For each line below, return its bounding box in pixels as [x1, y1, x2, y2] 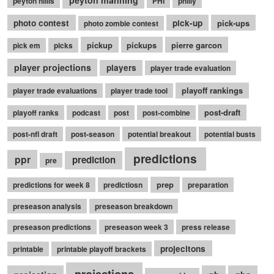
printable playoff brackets [57, 243, 146, 254]
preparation [187, 179, 228, 191]
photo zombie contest [83, 17, 158, 29]
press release [182, 221, 230, 232]
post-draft [204, 106, 240, 119]
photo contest [13, 17, 70, 29]
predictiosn [103, 179, 143, 191]
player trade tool [111, 85, 168, 97]
